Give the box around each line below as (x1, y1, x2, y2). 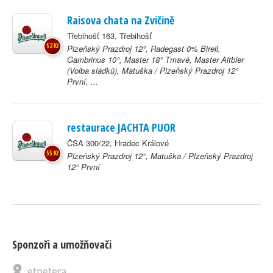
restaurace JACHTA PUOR (67, 120, 175, 135)
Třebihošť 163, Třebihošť (67, 30, 152, 41)
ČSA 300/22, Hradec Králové (67, 137, 169, 149)
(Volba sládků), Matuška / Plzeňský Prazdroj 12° (67, 65, 238, 76)
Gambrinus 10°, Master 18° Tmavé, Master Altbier (67, 54, 244, 65)
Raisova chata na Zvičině (67, 13, 174, 27)
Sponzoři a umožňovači (12, 237, 112, 252)
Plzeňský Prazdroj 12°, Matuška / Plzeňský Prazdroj (67, 150, 253, 161)
